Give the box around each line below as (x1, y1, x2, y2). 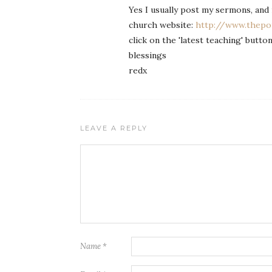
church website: (129, 19, 195, 30)
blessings (129, 49, 166, 61)
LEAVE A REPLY (80, 123, 148, 132)
